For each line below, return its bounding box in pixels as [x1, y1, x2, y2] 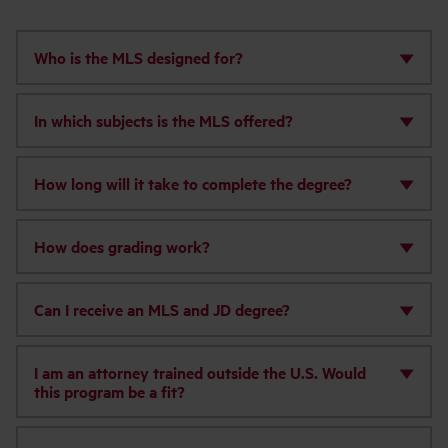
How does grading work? [33, 234, 210, 258]
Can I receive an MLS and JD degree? [33, 297, 290, 321]
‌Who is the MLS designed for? [33, 45, 243, 69]
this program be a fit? [33, 379, 185, 403]
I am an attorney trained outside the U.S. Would [33, 360, 366, 384]
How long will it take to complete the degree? [33, 171, 352, 195]
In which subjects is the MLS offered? [33, 108, 293, 132]
